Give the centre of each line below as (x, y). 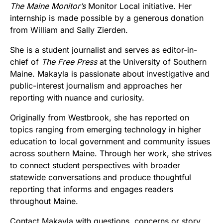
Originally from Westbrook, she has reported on (100, 118)
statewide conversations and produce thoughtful (101, 177)
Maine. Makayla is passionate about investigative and (110, 74)
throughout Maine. (44, 201)
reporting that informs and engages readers (92, 189)
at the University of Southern (152, 62)
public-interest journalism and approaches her (96, 86)
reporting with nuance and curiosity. (77, 98)
